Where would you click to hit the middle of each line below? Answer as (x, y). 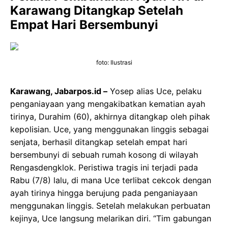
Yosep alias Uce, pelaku (154, 91)
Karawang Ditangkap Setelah (97, 10)
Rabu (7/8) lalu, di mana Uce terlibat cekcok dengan (111, 180)
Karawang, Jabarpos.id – (59, 91)
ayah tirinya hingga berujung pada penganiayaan (104, 193)
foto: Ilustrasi (114, 62)
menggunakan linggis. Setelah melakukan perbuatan (110, 206)
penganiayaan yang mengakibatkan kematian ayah (108, 104)
